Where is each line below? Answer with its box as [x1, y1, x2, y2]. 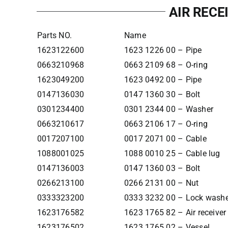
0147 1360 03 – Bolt [124, 163, 201, 173]
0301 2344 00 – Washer [124, 104, 213, 114]
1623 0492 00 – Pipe [124, 75, 202, 84]
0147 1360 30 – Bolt [124, 90, 201, 99]
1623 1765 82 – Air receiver [124, 208, 226, 217]
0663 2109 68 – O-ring [124, 60, 208, 70]
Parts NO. [37, 31, 72, 40]
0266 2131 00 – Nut [124, 178, 199, 188]
